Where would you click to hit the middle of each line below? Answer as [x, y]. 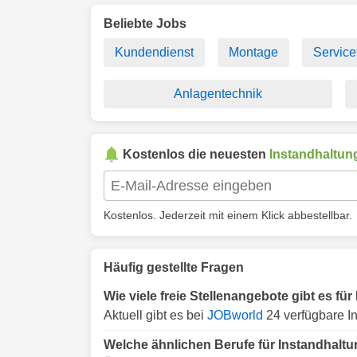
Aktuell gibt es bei [155, 315]
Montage [253, 52]
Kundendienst [154, 52]
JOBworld [235, 315]
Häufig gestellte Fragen [174, 267]
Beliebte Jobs [145, 24]
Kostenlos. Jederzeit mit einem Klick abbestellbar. [228, 215]
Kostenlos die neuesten [196, 154]
